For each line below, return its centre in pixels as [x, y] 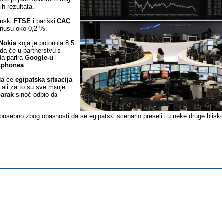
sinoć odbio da [36, 94]
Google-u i [41, 58]
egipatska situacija [44, 80]
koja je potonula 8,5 [45, 43]
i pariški [44, 21]
